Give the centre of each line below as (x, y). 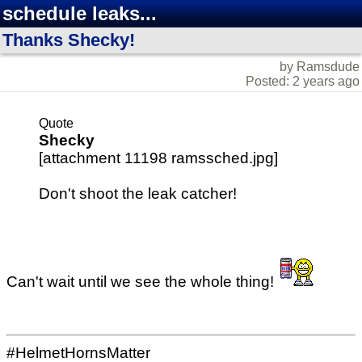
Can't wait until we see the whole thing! (142, 282)
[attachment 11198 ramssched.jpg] (158, 158)
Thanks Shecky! (69, 40)
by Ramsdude (320, 67)
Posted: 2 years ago (303, 81)
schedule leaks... (80, 13)
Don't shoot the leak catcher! (138, 194)
